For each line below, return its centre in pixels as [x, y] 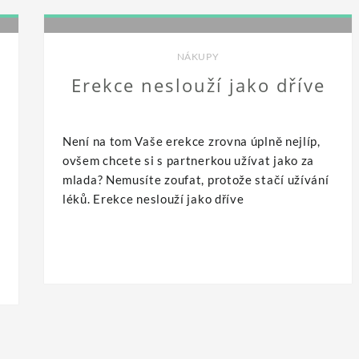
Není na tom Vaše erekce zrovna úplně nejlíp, [192, 141]
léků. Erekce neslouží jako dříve [153, 198]
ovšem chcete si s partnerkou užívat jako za [189, 160]
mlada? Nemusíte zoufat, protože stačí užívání [196, 179]
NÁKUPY [198, 56]
